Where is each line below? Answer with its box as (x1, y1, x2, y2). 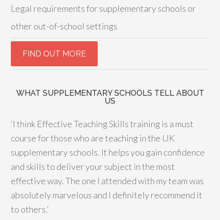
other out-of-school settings (11, 21, 118, 31)
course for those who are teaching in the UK (11, 133, 175, 143)
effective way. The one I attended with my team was (11, 175, 204, 186)
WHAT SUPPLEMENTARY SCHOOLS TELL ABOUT (16, 88, 204, 98)
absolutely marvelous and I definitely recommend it (11, 190, 203, 200)
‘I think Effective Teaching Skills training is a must (11, 118, 194, 129)
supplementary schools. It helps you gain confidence (11, 147, 205, 158)
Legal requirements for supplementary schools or (11, 3, 196, 14)
